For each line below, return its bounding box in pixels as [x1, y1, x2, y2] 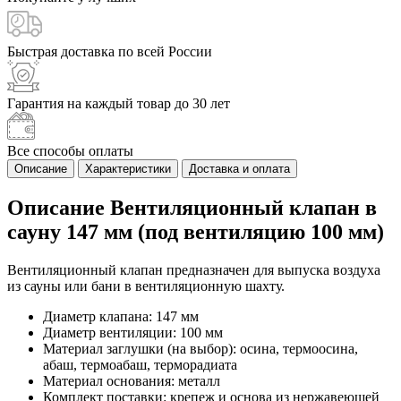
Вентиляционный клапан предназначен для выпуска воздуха [7, 261, 380, 277]
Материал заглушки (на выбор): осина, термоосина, [43, 340, 358, 356]
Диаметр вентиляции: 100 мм [43, 324, 223, 340]
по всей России [118, 43, 212, 59]
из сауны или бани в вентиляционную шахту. [7, 277, 285, 294]
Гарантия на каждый [7, 95, 137, 111]
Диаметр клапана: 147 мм [43, 308, 199, 324]
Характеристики [85, 161, 171, 175]
